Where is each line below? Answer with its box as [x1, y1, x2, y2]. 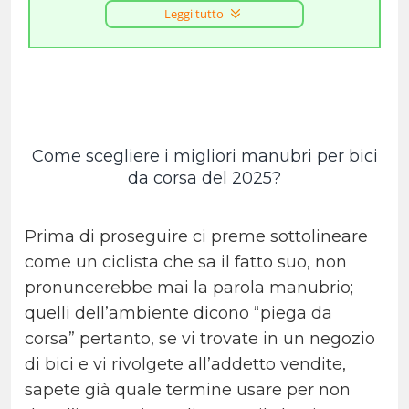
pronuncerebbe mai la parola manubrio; [25, 278, 353, 299]
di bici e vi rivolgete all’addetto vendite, [25, 354, 346, 375]
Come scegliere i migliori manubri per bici [31, 146, 378, 167]
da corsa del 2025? [128, 168, 281, 189]
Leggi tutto [163, 5, 224, 23]
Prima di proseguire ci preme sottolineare [25, 226, 368, 247]
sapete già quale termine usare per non [25, 380, 351, 401]
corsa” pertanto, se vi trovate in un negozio [25, 329, 375, 350]
